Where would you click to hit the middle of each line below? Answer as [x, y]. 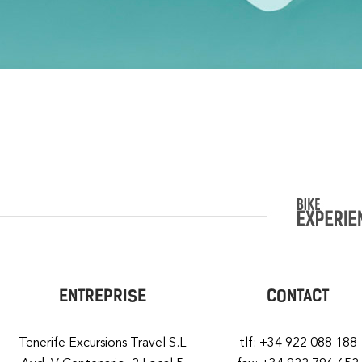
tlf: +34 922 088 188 [298, 343]
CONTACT [298, 296]
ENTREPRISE [102, 296]
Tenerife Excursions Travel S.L [103, 343]
